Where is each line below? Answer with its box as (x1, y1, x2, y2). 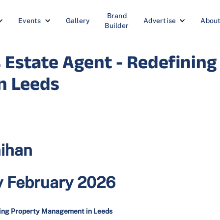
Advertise (143, 17, 176, 25)
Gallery (65, 17, 90, 25)
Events (18, 17, 41, 25)
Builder (105, 22, 129, 29)
